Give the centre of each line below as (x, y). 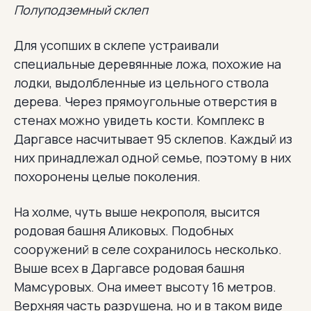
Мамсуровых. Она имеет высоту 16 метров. (145, 286)
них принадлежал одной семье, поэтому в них (152, 157)
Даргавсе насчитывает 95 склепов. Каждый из (153, 138)
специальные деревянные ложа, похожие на (148, 64)
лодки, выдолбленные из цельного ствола (141, 82)
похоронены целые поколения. (107, 176)
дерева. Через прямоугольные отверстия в (145, 101)
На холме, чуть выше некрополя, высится (137, 211)
